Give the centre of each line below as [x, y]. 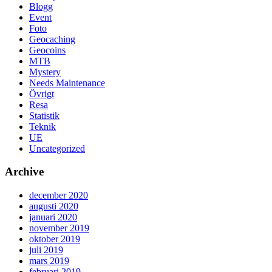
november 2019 [59, 228]
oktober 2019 [55, 239]
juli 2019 [46, 250]
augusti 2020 [54, 206]
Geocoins [47, 50]
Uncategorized [57, 148]
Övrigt [42, 93]
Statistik [44, 115]
